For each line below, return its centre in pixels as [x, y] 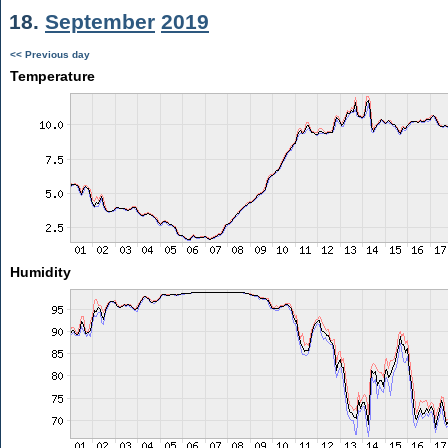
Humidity [40, 272]
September [100, 21]
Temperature [52, 76]
